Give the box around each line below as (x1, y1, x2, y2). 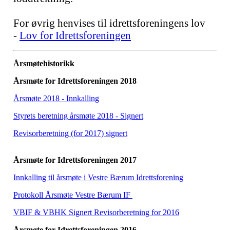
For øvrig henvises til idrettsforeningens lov (13, 17, 205, 29)
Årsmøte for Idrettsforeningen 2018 (13, 76, 137, 85)
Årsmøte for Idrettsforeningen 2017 (13, 156, 137, 164)
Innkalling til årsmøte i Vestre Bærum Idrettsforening (13, 173, 183, 182)
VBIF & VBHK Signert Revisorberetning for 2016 (13, 208, 179, 217)
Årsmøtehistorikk (13, 59, 74, 68)
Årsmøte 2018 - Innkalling (13, 94, 99, 103)
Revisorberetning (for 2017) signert (13, 129, 127, 138)
